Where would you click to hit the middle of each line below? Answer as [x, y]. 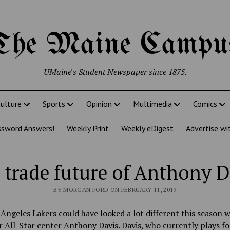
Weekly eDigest [147, 128]
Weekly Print [88, 128]
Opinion [99, 104]
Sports [54, 104]
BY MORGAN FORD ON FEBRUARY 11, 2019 [115, 190]
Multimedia [152, 104]
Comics [205, 104]
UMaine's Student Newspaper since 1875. [115, 72]
